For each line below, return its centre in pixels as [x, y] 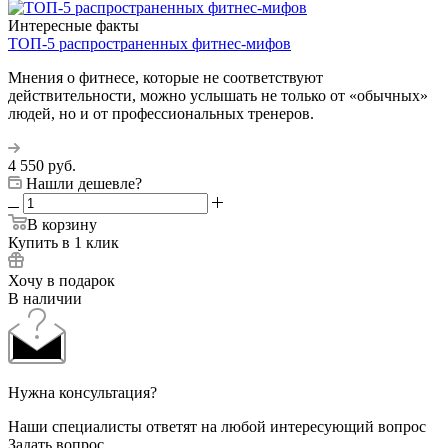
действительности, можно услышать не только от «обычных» [218, 95]
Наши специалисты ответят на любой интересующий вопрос [217, 426]
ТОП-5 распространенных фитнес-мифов [149, 43]
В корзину [62, 224]
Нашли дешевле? [84, 183]
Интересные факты [73, 25]
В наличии [45, 298]
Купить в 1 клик [63, 242]
